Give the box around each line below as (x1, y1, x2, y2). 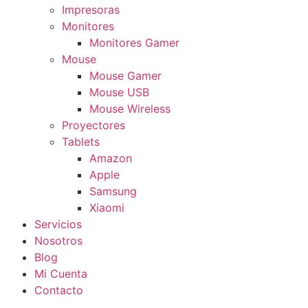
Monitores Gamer (89, 36, 179, 50)
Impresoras (62, 3, 120, 17)
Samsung (89, 184, 137, 199)
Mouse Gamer (89, 69, 162, 83)
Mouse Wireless (89, 102, 170, 116)
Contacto (34, 283, 83, 298)
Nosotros (34, 234, 82, 248)
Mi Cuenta (34, 267, 87, 281)
